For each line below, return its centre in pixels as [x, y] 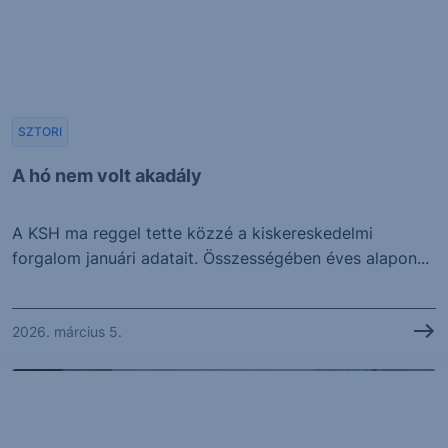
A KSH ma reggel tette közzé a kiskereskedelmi [192, 233]
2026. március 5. [67, 331]
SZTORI [40, 132]
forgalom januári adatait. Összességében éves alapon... [220, 258]
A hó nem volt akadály [107, 176]
